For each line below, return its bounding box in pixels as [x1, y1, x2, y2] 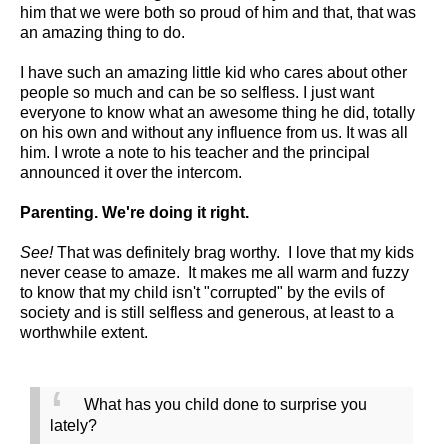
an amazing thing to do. [20, 23, 189, 41]
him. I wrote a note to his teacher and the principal [20, 143, 370, 161]
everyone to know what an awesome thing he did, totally [20, 103, 415, 121]
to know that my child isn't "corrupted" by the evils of [20, 283, 384, 301]
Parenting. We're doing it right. [20, 203, 249, 221]
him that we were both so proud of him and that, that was [20, 3, 416, 21]
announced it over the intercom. [20, 163, 242, 181]
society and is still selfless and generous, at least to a [20, 303, 394, 321]
